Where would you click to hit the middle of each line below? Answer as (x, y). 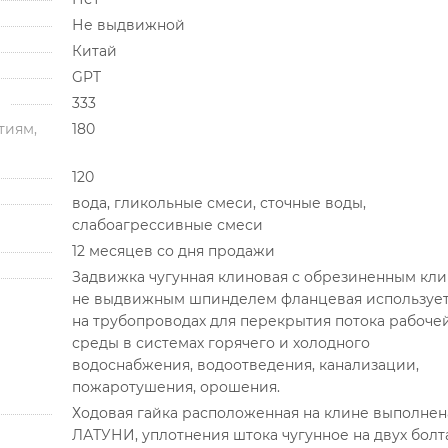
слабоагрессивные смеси (167, 224)
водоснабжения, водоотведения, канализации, (245, 364)
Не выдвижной (128, 24)
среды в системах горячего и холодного (220, 342)
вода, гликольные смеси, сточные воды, (218, 202)
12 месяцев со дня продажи (173, 250)
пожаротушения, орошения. (175, 386)
